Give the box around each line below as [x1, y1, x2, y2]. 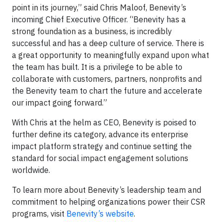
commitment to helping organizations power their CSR [12, 197, 205, 207]
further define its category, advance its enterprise [12, 129, 188, 139]
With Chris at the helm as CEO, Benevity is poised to [12, 117, 196, 127]
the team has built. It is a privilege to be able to [12, 62, 182, 72]
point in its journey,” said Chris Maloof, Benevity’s [12, 2, 186, 12]
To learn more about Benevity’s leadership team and [12, 185, 201, 195]
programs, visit [12, 209, 66, 219]
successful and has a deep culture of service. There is [12, 38, 204, 48]
